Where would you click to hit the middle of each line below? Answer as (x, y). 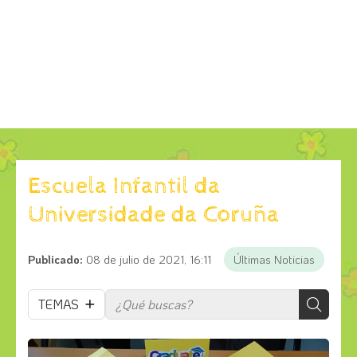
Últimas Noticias (274, 259)
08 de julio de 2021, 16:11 (149, 259)
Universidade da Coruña (154, 214)
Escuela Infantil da (124, 186)
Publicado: (55, 259)
